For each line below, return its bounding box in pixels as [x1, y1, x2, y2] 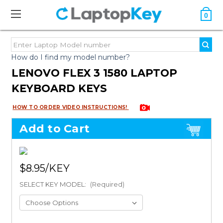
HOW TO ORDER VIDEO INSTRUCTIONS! [12, 104, 129, 111]
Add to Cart [19, 122, 90, 136]
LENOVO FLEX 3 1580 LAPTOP [11, 67, 178, 79]
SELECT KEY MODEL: [19, 180, 88, 189]
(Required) [90, 180, 125, 189]
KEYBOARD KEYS [11, 82, 108, 95]
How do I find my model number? [11, 53, 130, 62]
